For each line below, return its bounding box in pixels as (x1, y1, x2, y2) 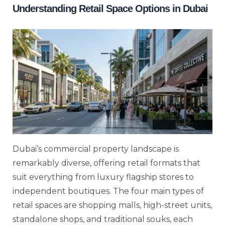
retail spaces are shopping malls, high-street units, (13, 200, 212, 210)
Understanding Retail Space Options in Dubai (13, 3, 208, 15)
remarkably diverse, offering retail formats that (13, 158, 200, 168)
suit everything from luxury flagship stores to (13, 172, 194, 182)
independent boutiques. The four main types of (13, 186, 204, 196)
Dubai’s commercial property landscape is (13, 144, 179, 154)
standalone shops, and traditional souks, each (13, 214, 193, 224)
